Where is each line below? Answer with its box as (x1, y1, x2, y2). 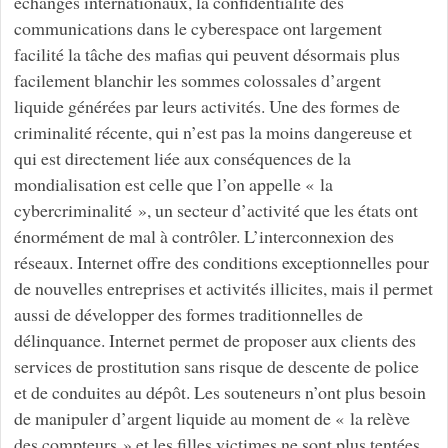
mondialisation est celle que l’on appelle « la (13, 172, 333, 197)
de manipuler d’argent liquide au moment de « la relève (13, 406, 410, 431)
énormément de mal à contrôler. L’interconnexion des (13, 224, 394, 249)
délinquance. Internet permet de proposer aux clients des (13, 328, 416, 353)
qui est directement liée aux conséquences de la (13, 146, 351, 171)
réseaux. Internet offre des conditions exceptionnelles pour (13, 250, 429, 275)
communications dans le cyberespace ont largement (13, 16, 382, 41)
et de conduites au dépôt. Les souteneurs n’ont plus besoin (13, 380, 426, 405)
